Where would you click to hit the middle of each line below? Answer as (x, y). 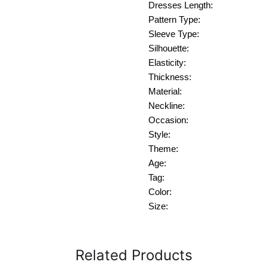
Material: (165, 92)
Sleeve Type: (174, 34)
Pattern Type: (174, 20)
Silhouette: (169, 49)
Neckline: (167, 106)
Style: (159, 135)
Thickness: (170, 77)
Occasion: (168, 121)
